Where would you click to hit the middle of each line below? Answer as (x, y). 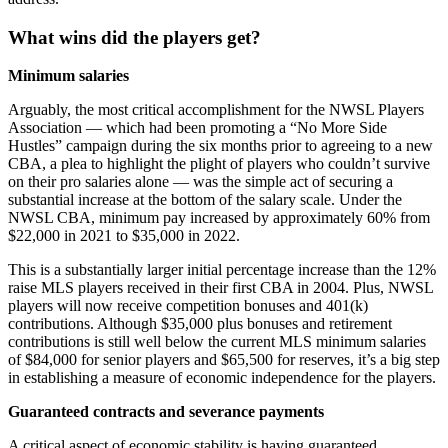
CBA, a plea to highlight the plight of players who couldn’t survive (219, 164)
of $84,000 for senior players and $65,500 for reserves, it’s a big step (224, 360)
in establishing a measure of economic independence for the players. (222, 378)
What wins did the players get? (134, 37)
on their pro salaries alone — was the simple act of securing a (200, 182)
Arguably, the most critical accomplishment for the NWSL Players (216, 110)
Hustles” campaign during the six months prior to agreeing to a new (220, 146)
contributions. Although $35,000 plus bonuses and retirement (200, 324)
